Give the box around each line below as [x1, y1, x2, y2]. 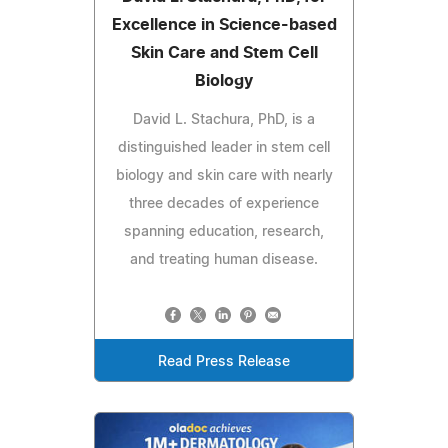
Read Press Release [158, 355, 290, 370]
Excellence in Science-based [111, 17, 337, 34]
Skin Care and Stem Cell [130, 45, 318, 62]
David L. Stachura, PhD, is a [133, 113, 315, 128]
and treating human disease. [130, 253, 318, 268]
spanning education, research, [124, 225, 324, 240]
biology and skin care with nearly [115, 169, 333, 184]
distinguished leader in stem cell [118, 141, 330, 156]
